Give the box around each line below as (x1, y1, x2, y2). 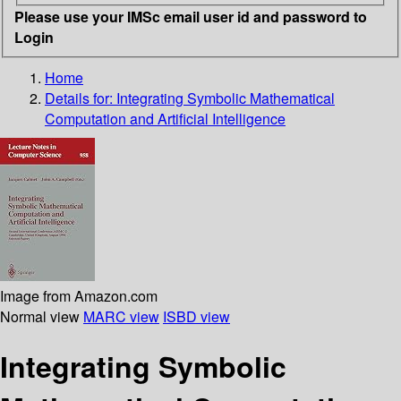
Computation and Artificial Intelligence (45, 107, 286, 129)
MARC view (83, 305, 159, 327)
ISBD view (163, 305, 230, 327)
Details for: (45, 87, 116, 108)
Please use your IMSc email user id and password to (14, 5, 367, 27)
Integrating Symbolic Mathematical (116, 87, 335, 108)
